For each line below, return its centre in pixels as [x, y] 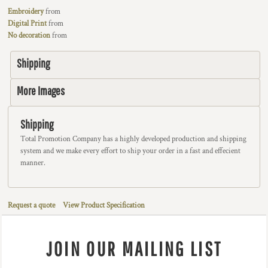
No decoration [29, 36]
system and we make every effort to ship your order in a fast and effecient [130, 151]
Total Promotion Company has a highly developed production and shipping [133, 139]
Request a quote [31, 205]
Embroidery [26, 12]
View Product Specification [104, 205]
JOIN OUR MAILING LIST [134, 249]
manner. [33, 163]
